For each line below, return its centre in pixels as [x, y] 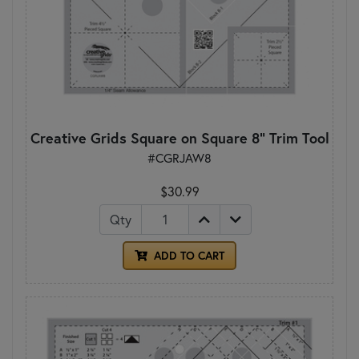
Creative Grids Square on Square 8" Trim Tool [179, 137]
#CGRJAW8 [179, 157]
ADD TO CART [188, 255]
